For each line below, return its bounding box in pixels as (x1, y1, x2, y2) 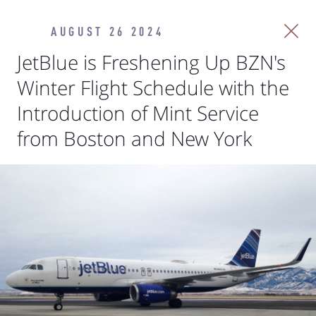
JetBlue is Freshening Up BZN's (17, 49, 286, 75)
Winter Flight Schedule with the (17, 74, 289, 101)
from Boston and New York (17, 125, 253, 152)
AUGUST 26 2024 (51, 26, 164, 39)
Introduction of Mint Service (17, 99, 259, 126)
